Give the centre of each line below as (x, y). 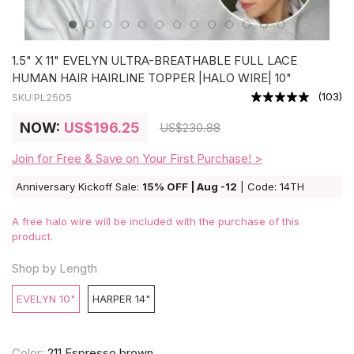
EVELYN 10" (46, 299)
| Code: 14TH (271, 187)
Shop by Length (55, 269)
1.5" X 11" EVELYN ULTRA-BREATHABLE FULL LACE (154, 61)
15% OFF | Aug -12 (190, 187)
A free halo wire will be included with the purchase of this (156, 222)
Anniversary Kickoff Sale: (79, 187)
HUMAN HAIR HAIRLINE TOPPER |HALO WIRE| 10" (152, 78)
